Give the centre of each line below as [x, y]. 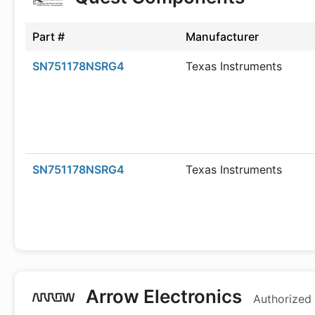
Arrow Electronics [164, 296]
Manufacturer [222, 37]
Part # [49, 37]
